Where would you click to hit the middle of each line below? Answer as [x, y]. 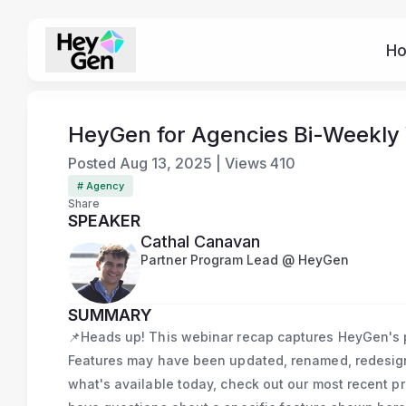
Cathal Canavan [200, 242]
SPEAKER [104, 221]
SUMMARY [110, 315]
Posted [92, 163]
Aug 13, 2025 [165, 163]
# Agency [100, 186]
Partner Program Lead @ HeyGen [244, 260]
